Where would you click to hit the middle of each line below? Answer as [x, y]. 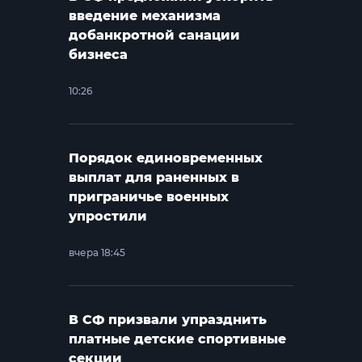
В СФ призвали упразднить [168, 320]
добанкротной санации [155, 36]
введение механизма [145, 16]
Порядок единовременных [166, 158]
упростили [108, 217]
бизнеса [99, 55]
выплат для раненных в [154, 178]
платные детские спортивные [178, 339]
